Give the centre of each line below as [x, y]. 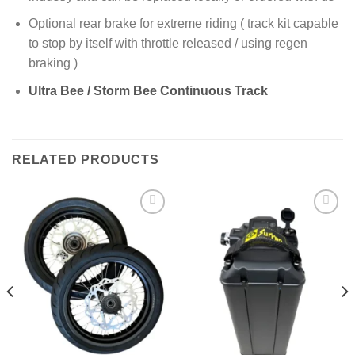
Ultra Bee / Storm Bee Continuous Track [148, 90]
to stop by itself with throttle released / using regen [168, 44]
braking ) [53, 63]
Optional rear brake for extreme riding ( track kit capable [183, 24]
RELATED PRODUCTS [86, 159]
